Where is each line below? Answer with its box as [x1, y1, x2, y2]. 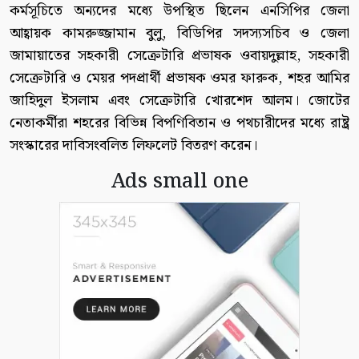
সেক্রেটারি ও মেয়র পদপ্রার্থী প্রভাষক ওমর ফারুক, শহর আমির [10, 66, 349, 90]
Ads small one [111, 164, 248, 198]
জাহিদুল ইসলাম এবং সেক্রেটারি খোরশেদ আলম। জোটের [10, 88, 349, 112]
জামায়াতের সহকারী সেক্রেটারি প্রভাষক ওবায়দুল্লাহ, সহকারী [10, 43, 349, 67]
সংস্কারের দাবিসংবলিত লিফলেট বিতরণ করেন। [10, 133, 257, 157]
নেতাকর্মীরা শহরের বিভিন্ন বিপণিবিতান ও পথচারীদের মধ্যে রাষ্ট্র [10, 111, 349, 135]
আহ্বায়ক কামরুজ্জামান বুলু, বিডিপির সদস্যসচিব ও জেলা [10, 21, 349, 45]
